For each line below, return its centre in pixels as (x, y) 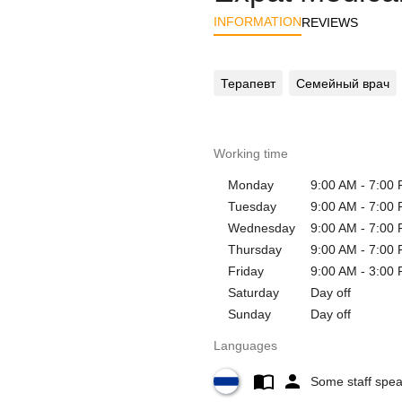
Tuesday (252, 206)
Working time (251, 153)
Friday (246, 271)
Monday (251, 184)
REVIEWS (330, 22)
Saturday (253, 292)
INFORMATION (258, 22)
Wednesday (262, 227)
